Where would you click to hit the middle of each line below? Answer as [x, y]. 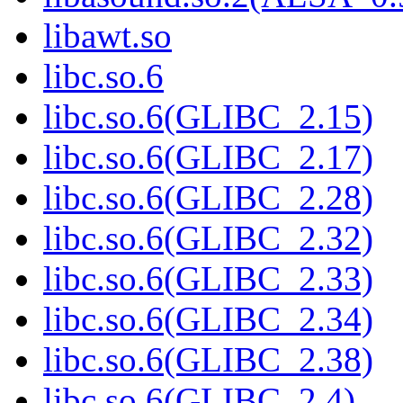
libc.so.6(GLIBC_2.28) [208, 198]
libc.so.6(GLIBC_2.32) [208, 238]
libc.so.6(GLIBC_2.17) [208, 157]
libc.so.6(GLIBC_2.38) [208, 360]
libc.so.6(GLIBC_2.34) [208, 319]
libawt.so [107, 36]
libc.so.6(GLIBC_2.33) [208, 279]
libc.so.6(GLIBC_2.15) [208, 117]
